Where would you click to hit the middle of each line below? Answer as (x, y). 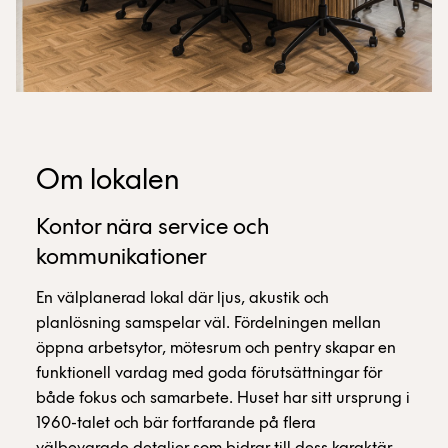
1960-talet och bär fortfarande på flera (176, 423)
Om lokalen (108, 181)
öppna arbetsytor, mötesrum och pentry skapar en (216, 348)
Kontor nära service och (152, 228)
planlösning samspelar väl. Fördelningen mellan (208, 323)
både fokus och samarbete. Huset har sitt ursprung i (223, 398)
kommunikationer (121, 258)
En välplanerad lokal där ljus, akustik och (182, 298)
